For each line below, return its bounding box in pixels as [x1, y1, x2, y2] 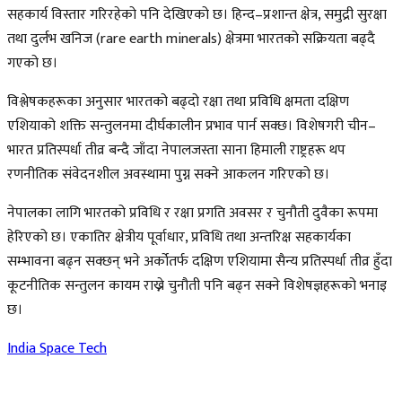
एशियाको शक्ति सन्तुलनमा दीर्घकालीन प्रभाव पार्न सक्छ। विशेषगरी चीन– [7, 113, 376, 138]
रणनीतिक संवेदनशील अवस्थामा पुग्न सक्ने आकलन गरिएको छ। [7, 162, 329, 187]
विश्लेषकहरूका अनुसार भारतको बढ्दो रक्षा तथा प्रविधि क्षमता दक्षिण [7, 89, 349, 114]
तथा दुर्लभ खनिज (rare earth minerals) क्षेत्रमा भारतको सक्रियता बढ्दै [7, 26, 375, 51]
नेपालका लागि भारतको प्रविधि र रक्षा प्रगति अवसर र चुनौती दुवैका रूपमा [7, 200, 378, 225]
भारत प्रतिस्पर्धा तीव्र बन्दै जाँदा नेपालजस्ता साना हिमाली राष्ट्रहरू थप [7, 137, 345, 162]
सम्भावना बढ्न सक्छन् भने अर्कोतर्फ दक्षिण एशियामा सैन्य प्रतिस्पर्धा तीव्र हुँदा [7, 249, 392, 274]
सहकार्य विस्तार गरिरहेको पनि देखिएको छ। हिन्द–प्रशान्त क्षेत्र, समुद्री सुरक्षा [7, 2, 387, 27]
